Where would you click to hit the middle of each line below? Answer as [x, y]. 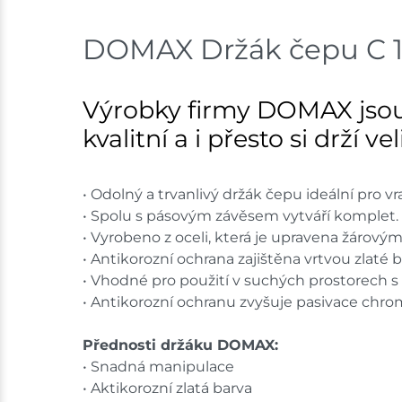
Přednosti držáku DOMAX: [180, 345]
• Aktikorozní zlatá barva [167, 389]
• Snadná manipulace [158, 367]
